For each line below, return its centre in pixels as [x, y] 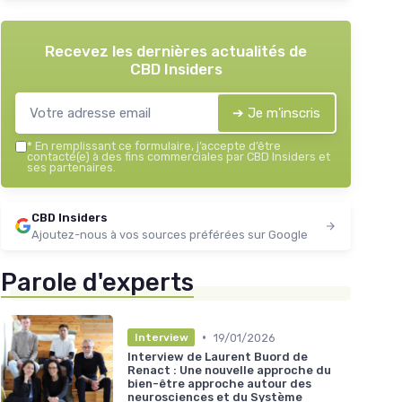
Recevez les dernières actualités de [176, 52]
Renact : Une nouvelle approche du [229, 371]
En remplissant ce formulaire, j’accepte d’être [157, 146]
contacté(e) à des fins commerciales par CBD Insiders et [179, 157]
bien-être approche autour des [219, 384]
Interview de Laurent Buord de [218, 357]
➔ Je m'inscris [276, 114]
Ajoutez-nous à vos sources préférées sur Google [170, 235]
